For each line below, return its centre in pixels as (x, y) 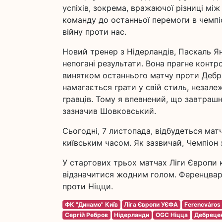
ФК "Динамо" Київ (91, 204)
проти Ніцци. (88, 186)
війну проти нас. (94, 32)
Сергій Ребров (86, 215)
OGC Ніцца (171, 215)
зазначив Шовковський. (109, 111)
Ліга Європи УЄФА (151, 204)
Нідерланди (132, 215)
